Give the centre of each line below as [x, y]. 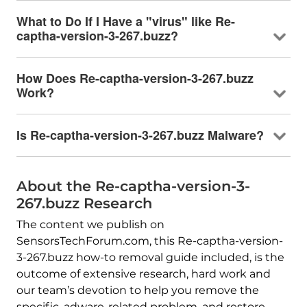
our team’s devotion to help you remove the [137, 291]
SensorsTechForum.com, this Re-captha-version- [149, 241]
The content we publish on [90, 225]
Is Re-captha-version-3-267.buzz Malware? [140, 135]
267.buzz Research [84, 204]
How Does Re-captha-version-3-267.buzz [135, 78]
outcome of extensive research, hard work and [143, 274]
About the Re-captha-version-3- [133, 186]
